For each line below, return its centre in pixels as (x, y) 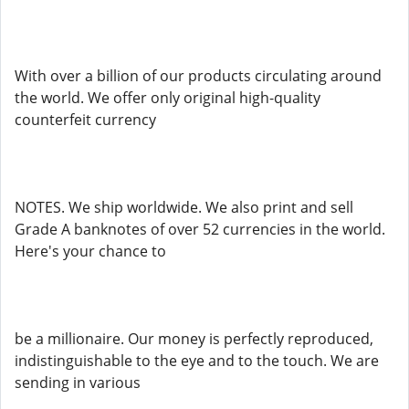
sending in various (78, 383)
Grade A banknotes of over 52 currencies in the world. (200, 229)
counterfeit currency (85, 120)
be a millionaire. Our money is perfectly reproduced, (194, 339)
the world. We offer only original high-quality (168, 98)
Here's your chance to (90, 251)
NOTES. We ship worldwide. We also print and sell (184, 207)
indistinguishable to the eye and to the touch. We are (197, 361)
